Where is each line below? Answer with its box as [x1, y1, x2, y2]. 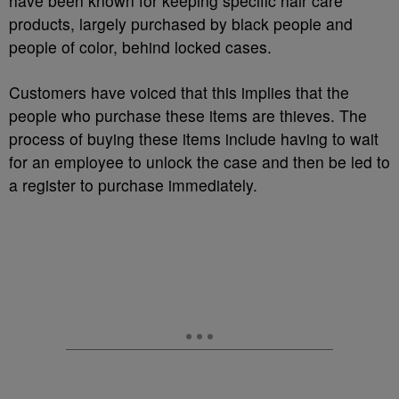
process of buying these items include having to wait [9, 127, 379, 150]
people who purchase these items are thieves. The [9, 104, 367, 126]
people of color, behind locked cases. [9, 36, 272, 58]
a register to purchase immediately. [9, 174, 257, 196]
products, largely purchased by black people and [9, 12, 353, 35]
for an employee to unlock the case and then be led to [9, 151, 390, 173]
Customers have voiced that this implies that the [9, 81, 349, 103]
